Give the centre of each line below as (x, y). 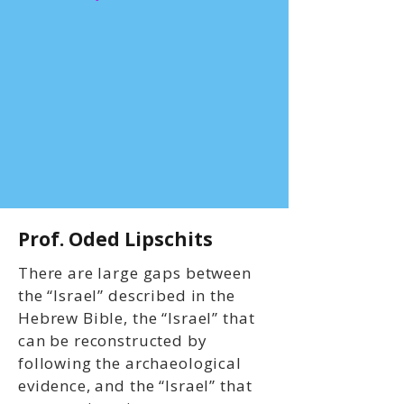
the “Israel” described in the (127, 295)
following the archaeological (130, 363)
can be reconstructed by (113, 340)
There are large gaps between (135, 273)
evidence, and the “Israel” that (135, 386)
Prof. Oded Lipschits (115, 239)
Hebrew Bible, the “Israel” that (137, 318)
